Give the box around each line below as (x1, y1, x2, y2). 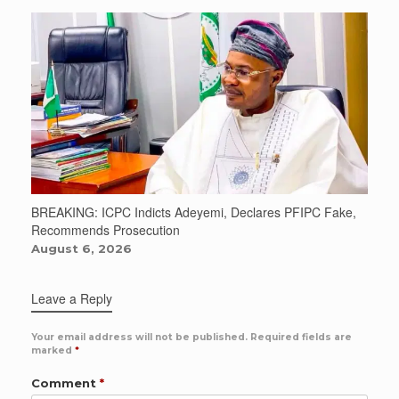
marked (31, 344, 75, 356)
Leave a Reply (31, 289, 112, 307)
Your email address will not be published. (31, 330, 248, 343)
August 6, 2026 (31, 240, 132, 256)
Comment (31, 375, 100, 390)
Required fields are (250, 330, 352, 343)
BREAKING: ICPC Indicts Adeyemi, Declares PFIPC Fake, (31, 202, 356, 221)
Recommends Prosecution (31, 220, 180, 239)
